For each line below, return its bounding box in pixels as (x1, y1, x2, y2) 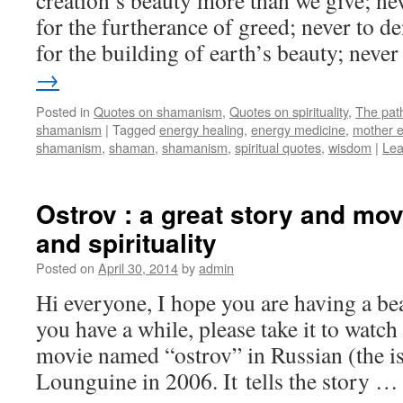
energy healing (159, 120, 244, 139)
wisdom (328, 138, 372, 157)
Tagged (112, 120, 156, 139)
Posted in (36, 102, 90, 121)
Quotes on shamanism (94, 102, 222, 121)
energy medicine (251, 120, 345, 139)
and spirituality (36, 224, 217, 261)
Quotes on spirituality (229, 102, 348, 121)
